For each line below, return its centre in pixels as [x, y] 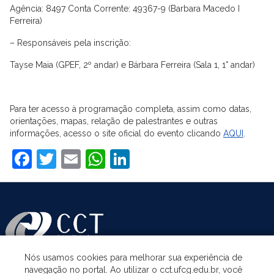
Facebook [76, 158]
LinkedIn [168, 158]
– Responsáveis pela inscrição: [70, 43]
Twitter [87, 158]
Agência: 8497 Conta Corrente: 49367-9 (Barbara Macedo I [125, 8]
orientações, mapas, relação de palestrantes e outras [114, 121]
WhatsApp [153, 158]
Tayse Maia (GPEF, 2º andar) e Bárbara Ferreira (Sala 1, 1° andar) [132, 65]
